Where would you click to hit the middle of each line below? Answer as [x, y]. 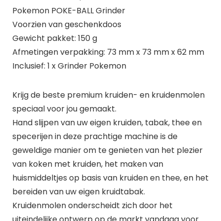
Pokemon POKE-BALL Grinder [69, 10]
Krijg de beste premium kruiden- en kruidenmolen [108, 95]
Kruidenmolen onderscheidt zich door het [92, 205]
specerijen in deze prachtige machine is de [95, 136]
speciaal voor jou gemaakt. [64, 109]
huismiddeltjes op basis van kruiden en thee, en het [110, 178]
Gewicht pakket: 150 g [55, 38]
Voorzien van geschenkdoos [67, 24]
